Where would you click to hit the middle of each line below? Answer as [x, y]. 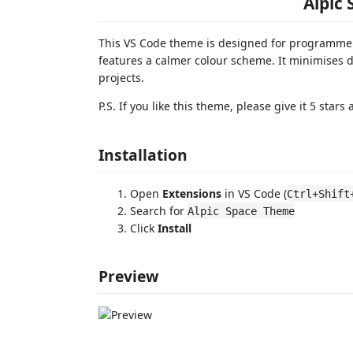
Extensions [192, 193]
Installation [143, 154]
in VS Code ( [254, 193]
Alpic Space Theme [241, 211]
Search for [159, 210]
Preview [128, 276]
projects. [121, 78]
